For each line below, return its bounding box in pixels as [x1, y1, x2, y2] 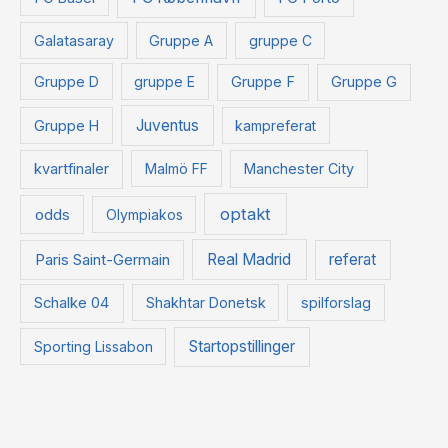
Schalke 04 [34, 294, 110, 313]
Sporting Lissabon [33, 338, 153, 356]
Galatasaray [33, 31, 114, 49]
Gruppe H [33, 117, 99, 135]
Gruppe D [33, 73, 99, 91]
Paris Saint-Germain [34, 250, 170, 269]
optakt [220, 203, 272, 224]
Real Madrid [207, 250, 292, 269]
